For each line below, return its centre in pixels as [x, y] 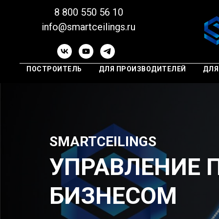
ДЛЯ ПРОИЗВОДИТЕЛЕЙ [142, 69]
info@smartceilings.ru [88, 27]
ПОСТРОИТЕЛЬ [54, 69]
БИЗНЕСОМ [113, 196]
